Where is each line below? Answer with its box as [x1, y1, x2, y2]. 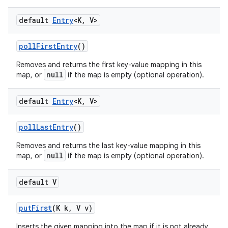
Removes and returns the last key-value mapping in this [16, 141, 201, 150]
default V [19, 177, 56, 187]
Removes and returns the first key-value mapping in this [16, 60, 202, 69]
